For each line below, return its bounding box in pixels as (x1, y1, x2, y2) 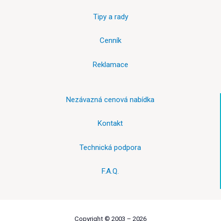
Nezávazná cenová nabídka (66, 95, 154, 104)
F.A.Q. (101, 167, 119, 176)
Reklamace (93, 60, 128, 69)
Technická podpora (79, 143, 141, 152)
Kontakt (97, 119, 123, 128)
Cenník (100, 36, 121, 45)
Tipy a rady (93, 12, 128, 21)
